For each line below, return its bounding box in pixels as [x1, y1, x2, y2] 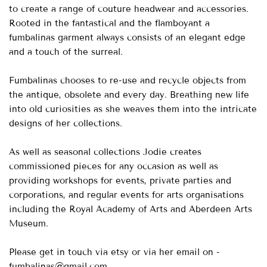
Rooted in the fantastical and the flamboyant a [9, 17, 210, 29]
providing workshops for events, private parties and [9, 175, 232, 186]
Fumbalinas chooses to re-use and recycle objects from [9, 74, 247, 86]
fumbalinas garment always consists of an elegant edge [9, 32, 246, 43]
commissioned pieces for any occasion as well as [9, 160, 219, 172]
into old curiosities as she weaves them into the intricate [9, 103, 257, 114]
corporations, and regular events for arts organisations [9, 189, 244, 200]
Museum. [9, 218, 52, 229]
